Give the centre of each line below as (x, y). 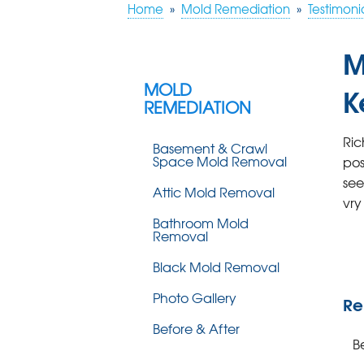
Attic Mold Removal (214, 192)
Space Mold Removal (220, 161)
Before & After (196, 329)
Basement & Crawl (210, 148)
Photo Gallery (195, 298)
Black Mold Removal (216, 267)
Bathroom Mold (201, 223)
